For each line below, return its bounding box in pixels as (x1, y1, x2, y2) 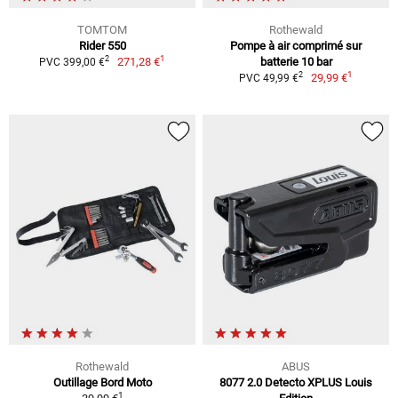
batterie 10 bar (259, 54, 332, 68)
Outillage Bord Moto (52, 375, 152, 389)
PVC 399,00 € (38, 55, 105, 68)
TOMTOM (77, 22, 127, 36)
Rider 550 (78, 38, 126, 52)
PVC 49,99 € (238, 71, 298, 84)
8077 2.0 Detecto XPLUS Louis (219, 375, 372, 389)
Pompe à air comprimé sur (230, 38, 362, 52)
